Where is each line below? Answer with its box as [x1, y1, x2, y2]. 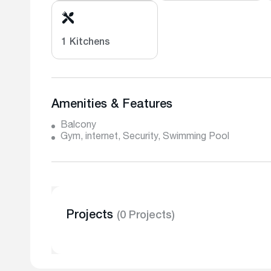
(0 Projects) [117, 211, 175, 221]
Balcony [60, 121, 96, 131]
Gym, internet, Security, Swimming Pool [60, 132, 229, 142]
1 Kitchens [62, 38, 110, 48]
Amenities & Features [51, 99, 172, 111]
